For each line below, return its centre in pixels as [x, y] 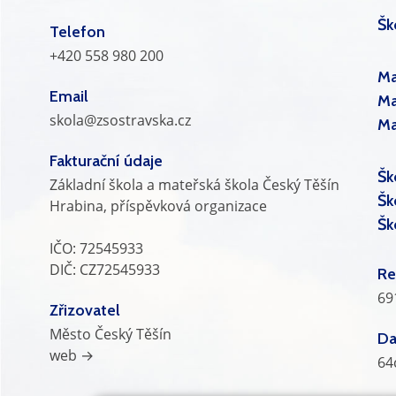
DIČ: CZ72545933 [105, 269]
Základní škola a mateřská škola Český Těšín [194, 184]
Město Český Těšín [110, 334]
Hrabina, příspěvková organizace [158, 206]
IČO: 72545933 [96, 248]
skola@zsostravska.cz [120, 120]
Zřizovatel [85, 310]
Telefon [77, 31]
